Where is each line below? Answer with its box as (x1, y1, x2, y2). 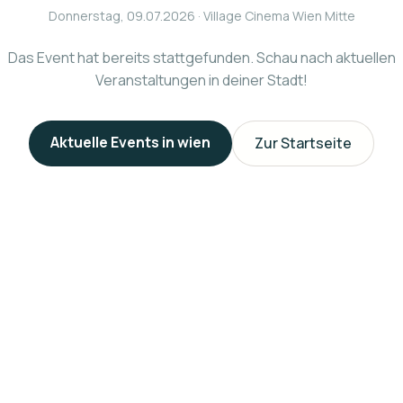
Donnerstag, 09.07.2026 (48, 6, 195, 24)
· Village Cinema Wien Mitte (194, 6, 355, 24)
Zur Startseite (255, 132, 352, 153)
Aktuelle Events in (50, 131, 177, 152)
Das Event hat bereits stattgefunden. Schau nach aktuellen (7, 47, 396, 67)
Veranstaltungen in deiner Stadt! (95, 69, 308, 90)
